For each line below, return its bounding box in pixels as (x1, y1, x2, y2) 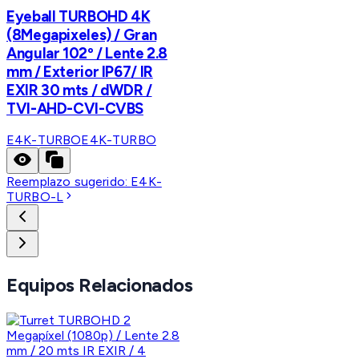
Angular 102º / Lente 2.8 (6, 43, 168, 63)
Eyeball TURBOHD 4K (6, 6, 151, 26)
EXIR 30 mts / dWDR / (6, 80, 152, 99)
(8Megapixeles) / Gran (6, 25, 157, 44)
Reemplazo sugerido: (6, 174, 131, 190)
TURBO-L (6, 189, 64, 205)
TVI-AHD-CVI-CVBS (6, 99, 144, 118)
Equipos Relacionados (6, 273, 193, 297)
